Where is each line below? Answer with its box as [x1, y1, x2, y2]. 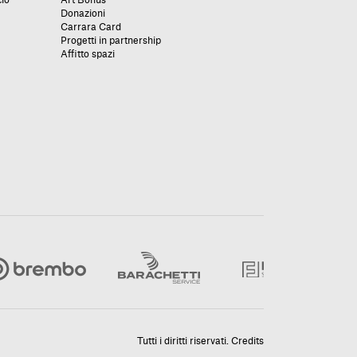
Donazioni [61, 8, 105, 18]
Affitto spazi [61, 49, 115, 59]
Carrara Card [61, 22, 121, 32]
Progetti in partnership [61, 35, 161, 45]
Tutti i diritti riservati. [137, 336, 231, 347]
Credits [231, 336, 264, 347]
